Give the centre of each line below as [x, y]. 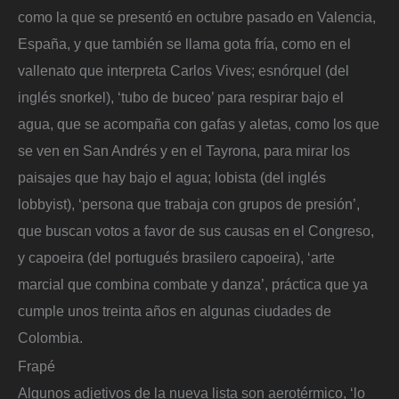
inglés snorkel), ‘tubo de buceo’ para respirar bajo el [181, 98]
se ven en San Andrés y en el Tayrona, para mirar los [184, 151]
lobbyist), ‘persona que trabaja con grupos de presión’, [189, 204]
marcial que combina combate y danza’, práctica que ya [193, 285]
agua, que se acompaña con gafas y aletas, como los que [199, 124]
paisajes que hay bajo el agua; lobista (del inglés [172, 178]
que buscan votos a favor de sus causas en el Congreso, [196, 231]
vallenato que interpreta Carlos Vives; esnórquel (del [183, 71]
